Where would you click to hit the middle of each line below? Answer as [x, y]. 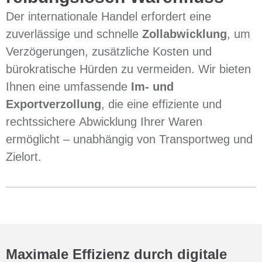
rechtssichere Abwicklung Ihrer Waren [104, 122]
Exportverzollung [54, 104]
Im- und [152, 87]
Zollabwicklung [185, 34]
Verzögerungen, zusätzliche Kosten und [109, 51]
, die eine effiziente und [161, 104]
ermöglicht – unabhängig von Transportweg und [129, 139]
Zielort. [24, 157]
